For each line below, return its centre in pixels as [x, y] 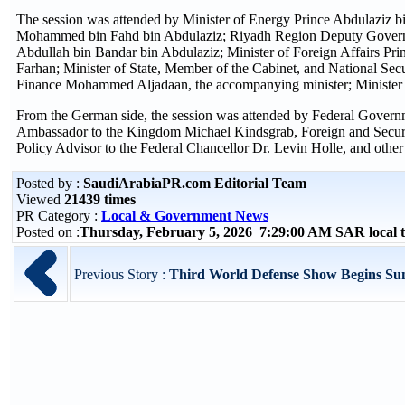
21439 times [100, 199]
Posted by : [50, 183]
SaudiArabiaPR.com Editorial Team [195, 183]
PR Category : [59, 216]
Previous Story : [122, 274]
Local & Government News [185, 216]
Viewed [40, 199]
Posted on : [48, 232]
